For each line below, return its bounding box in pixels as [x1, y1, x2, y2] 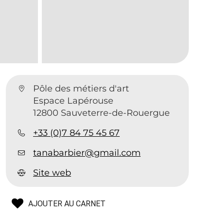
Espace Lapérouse [33, 95, 114, 106]
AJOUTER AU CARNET [28, 199, 106, 208]
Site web [33, 167, 72, 178]
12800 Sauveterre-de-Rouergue [33, 108, 170, 118]
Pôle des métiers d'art [33, 83, 129, 94]
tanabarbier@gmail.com [33, 147, 141, 158]
